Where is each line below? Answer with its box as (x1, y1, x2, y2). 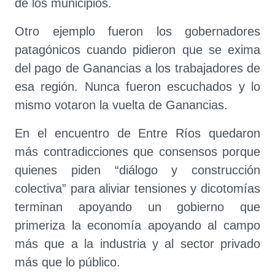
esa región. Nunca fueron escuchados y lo (15, 80, 260, 93)
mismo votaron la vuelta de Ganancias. (15, 98, 228, 112)
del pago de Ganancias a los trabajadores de (15, 61, 260, 75)
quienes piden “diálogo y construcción (15, 163, 260, 177)
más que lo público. (15, 255, 120, 269)
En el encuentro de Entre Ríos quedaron (15, 126, 260, 140)
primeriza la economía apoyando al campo (15, 219, 260, 232)
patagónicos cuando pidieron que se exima (15, 43, 260, 56)
